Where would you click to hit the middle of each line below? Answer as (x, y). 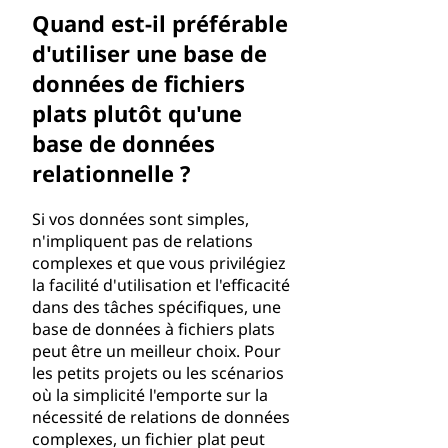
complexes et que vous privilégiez (159, 263)
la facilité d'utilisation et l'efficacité (161, 285)
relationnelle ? (111, 173)
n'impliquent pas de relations (142, 241)
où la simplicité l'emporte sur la (150, 395)
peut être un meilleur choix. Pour (156, 351)
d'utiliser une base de (149, 53)
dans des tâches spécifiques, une (156, 307)
